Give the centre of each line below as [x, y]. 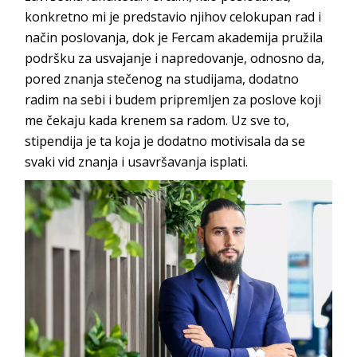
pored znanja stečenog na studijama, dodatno [162, 78]
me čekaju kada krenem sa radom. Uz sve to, [157, 120]
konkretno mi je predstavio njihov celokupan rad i [173, 16]
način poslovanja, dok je [98, 37]
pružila [301, 37]
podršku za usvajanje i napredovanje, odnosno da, [175, 58]
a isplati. [224, 161]
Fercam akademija [225, 37]
